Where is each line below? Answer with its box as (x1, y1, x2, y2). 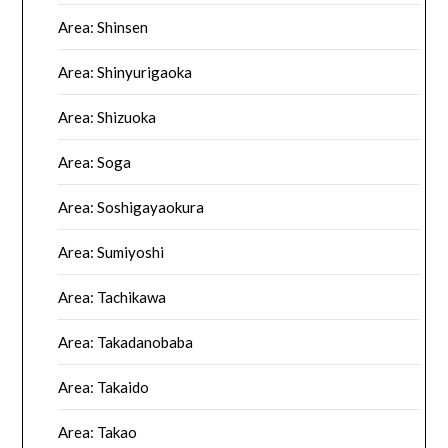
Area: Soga (58, 152, 132, 171)
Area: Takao (58, 422, 138, 441)
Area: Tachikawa (58, 287, 167, 306)
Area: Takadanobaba (58, 332, 194, 351)
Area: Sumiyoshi (58, 242, 165, 261)
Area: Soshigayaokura (58, 197, 205, 216)
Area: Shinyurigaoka (58, 62, 193, 81)
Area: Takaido (58, 377, 150, 396)
